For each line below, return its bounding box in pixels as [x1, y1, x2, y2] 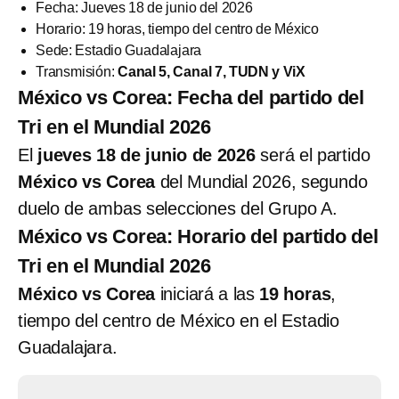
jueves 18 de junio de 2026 [37, 144, 256, 165]
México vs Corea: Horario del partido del [18, 224, 379, 248]
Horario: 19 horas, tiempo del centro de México [36, 20, 319, 37]
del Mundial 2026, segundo [155, 171, 368, 191]
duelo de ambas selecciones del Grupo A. [18, 198, 338, 218]
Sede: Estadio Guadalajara [36, 42, 202, 58]
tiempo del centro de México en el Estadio [18, 310, 339, 330]
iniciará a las [155, 283, 260, 304]
